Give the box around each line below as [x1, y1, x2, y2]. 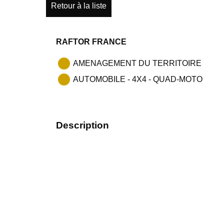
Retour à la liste [51, 1, 106, 10]
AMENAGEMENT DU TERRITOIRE [73, 59, 201, 67]
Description [56, 120, 109, 130]
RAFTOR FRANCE [56, 37, 126, 46]
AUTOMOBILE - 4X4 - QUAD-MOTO [73, 75, 202, 83]
